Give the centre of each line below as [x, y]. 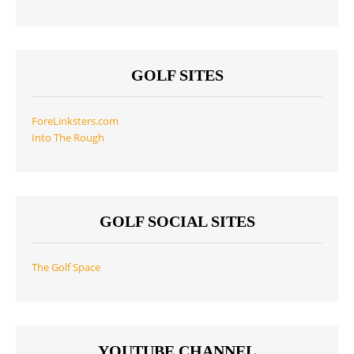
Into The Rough [68, 138]
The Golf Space [66, 267]
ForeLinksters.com [75, 122]
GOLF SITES [177, 75]
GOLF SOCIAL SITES [177, 221]
